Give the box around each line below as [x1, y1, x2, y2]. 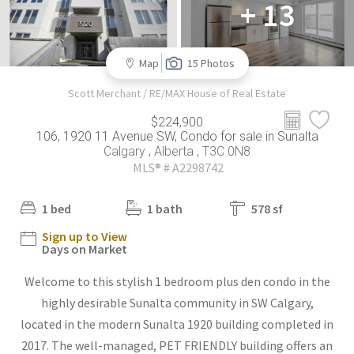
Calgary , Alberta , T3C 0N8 [104, 144, 250, 160]
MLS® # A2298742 [130, 160, 224, 176]
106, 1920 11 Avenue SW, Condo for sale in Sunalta [36, 129, 318, 145]
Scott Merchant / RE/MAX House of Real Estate [68, 86, 286, 101]
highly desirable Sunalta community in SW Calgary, [40, 295, 314, 311]
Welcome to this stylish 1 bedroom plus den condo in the [24, 273, 330, 290]
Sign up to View [42, 228, 127, 245]
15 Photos [186, 56, 235, 71]
